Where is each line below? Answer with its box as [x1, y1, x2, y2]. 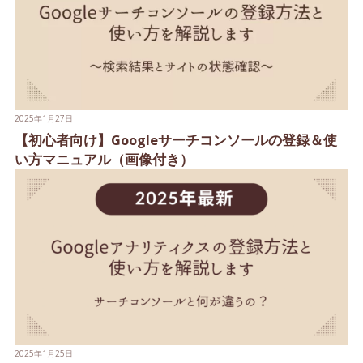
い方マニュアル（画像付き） [14, 150, 194, 169]
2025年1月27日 [14, 113, 73, 125]
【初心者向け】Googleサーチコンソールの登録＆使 [14, 130, 337, 150]
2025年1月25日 [14, 347, 73, 359]
